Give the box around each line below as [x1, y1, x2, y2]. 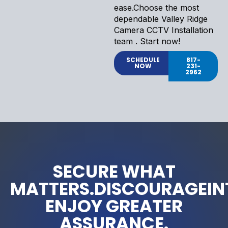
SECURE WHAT [52, 159, 176, 184]
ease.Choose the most [114, 2, 199, 13]
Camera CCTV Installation [114, 24, 213, 35]
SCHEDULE [126, 55, 160, 64]
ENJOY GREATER [45, 193, 183, 218]
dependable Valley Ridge [114, 13, 208, 24]
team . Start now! [114, 36, 180, 46]
